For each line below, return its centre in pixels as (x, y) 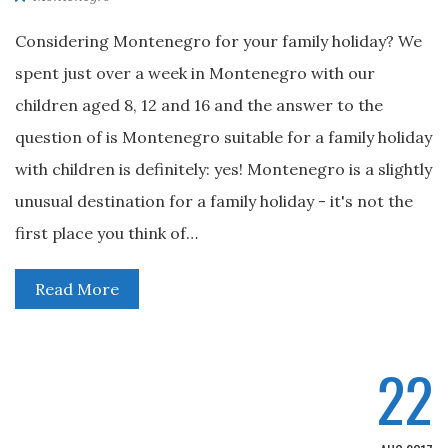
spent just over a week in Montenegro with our (195, 73)
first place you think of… (106, 233)
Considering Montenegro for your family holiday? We (218, 41)
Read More (77, 289)
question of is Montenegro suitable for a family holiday (223, 137)
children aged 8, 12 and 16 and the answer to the (199, 105)
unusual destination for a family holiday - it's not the (214, 201)
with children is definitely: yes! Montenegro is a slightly (223, 169)
